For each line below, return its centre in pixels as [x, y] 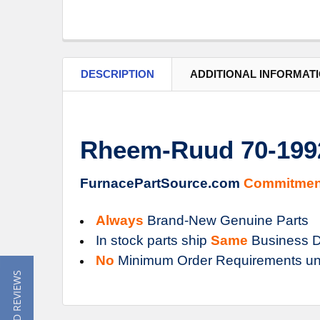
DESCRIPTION [117, 74]
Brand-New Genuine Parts [226, 220]
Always [120, 220]
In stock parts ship [153, 240]
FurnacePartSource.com [162, 183]
